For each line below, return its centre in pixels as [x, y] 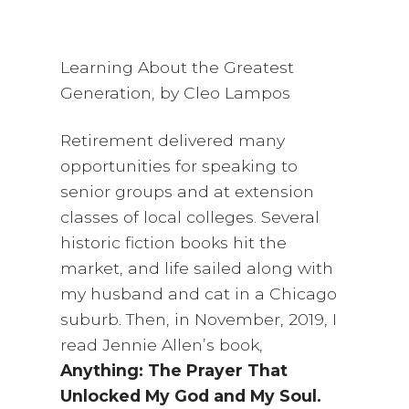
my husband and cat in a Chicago [199, 294]
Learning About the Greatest [178, 68]
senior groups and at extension [188, 192]
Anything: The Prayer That [174, 371]
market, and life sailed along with [197, 268]
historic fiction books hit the [174, 243]
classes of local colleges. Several [190, 217]
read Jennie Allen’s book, [162, 345]
